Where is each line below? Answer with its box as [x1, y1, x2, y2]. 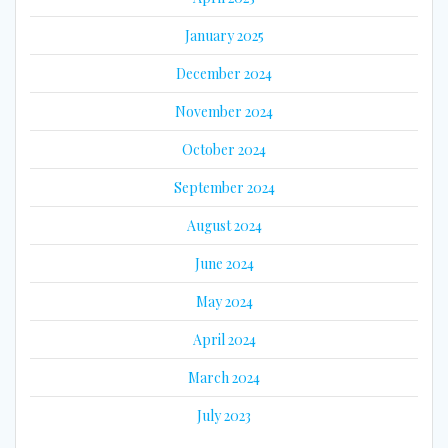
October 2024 [182, 139, 266, 159]
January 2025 [184, 25, 264, 45]
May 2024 [195, 291, 253, 311]
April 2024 [192, 329, 256, 349]
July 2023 [197, 405, 251, 425]
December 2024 [176, 63, 272, 83]
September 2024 [173, 177, 275, 197]
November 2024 [175, 101, 273, 121]
